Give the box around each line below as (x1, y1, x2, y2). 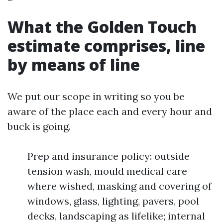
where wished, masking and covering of (27, 180, 212, 192)
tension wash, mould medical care (27, 165, 187, 177)
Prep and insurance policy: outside (27, 150, 190, 162)
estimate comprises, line (7, 35, 205, 56)
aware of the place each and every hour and (7, 105, 212, 117)
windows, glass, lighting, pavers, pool (27, 195, 199, 207)
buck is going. (7, 120, 71, 132)
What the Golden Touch (7, 16, 197, 37)
